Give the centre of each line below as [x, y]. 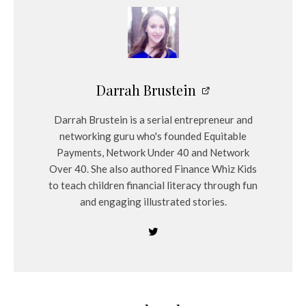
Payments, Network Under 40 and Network [153, 152]
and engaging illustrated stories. [153, 201]
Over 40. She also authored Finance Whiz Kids [153, 168]
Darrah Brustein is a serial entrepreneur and [153, 119]
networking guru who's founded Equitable [153, 136]
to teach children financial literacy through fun [153, 185]
